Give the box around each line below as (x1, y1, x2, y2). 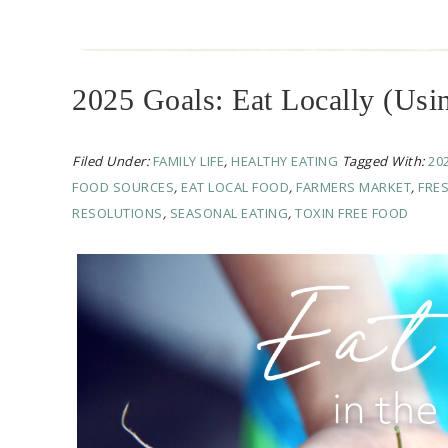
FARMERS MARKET (296, 178, 411, 197)
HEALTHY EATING (231, 152, 338, 171)
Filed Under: (72, 152, 153, 171)
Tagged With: (341, 152, 428, 171)
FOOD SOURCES (72, 178, 174, 197)
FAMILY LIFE (152, 152, 224, 171)
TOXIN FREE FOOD (295, 204, 409, 223)
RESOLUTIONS (72, 204, 163, 223)
